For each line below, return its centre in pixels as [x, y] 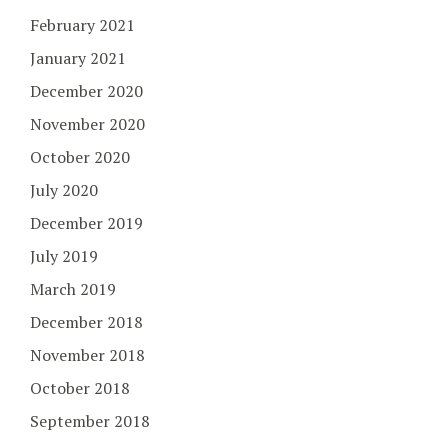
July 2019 [64, 255]
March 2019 [73, 288]
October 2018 [80, 387]
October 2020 [80, 156]
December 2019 [86, 222]
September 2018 [90, 420]
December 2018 [86, 321]
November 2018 [87, 354]
